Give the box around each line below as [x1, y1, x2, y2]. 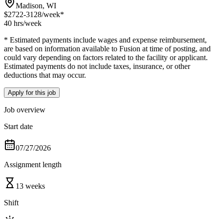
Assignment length [4, 160, 62, 169]
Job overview [4, 105, 45, 114]
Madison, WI [16, 1, 56, 10]
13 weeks [16, 181, 45, 190]
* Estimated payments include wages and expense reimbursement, [4, 35, 207, 44]
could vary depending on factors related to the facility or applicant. [4, 53, 208, 62]
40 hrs [4, 19, 23, 27]
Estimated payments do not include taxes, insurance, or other [4, 62, 190, 70]
